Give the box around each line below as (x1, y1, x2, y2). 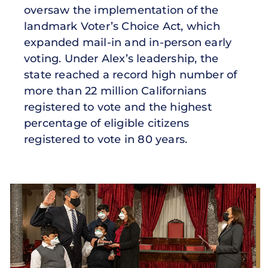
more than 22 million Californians (24, 84, 207, 98)
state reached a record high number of (24, 68, 237, 81)
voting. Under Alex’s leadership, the (24, 51, 219, 65)
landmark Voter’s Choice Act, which (24, 19, 220, 33)
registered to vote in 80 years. (24, 132, 188, 146)
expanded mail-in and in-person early (24, 35, 232, 49)
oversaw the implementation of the (24, 3, 219, 17)
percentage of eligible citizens (24, 116, 190, 130)
